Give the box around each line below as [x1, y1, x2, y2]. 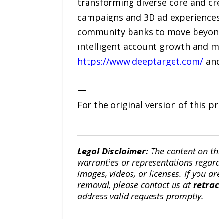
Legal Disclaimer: [77, 145, 148, 157]
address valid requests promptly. [77, 190, 204, 202]
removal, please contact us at [77, 178, 193, 191]
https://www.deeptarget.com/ [77, 55, 203, 67]
